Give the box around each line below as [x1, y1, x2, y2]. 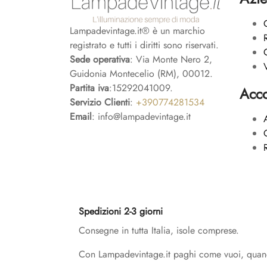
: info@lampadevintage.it [92, 109, 191, 123]
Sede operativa [70, 52, 130, 66]
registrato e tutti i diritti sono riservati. [70, 38, 219, 52]
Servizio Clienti [70, 95, 130, 109]
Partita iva [70, 80, 109, 95]
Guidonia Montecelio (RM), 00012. [70, 66, 213, 80]
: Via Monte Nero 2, [130, 52, 212, 66]
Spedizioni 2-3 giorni [79, 204, 163, 219]
